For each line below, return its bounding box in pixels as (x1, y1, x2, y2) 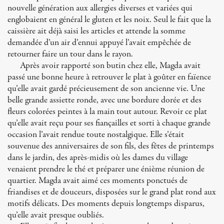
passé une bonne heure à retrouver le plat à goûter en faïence (7, 71, 211, 83)
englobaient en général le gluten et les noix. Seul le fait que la (7, 13, 211, 26)
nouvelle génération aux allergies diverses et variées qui (7, 2, 192, 14)
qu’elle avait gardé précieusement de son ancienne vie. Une (7, 82, 205, 95)
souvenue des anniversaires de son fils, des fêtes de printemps (7, 140, 214, 152)
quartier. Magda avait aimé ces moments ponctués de (7, 174, 187, 187)
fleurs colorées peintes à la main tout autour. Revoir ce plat (7, 105, 207, 118)
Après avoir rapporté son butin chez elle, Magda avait (20, 59, 200, 72)
